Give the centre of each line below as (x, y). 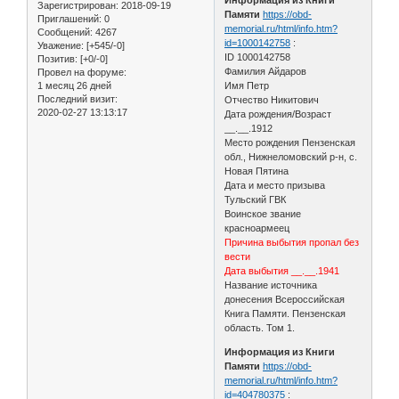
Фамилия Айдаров (266, 71)
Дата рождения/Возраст (278, 114)
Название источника (271, 285)
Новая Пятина (257, 171)
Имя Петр (247, 85)
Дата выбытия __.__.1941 (282, 270)
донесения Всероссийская (285, 299)
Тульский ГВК (256, 199)
